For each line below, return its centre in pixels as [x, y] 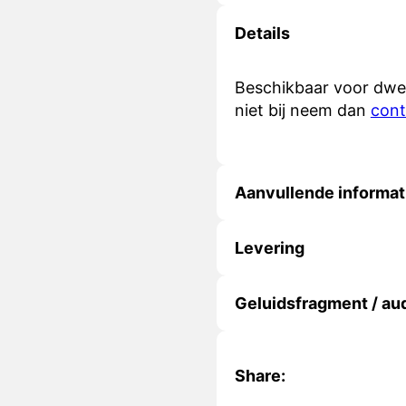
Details [262, 33]
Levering [269, 247]
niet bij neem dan [302, 111]
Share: [260, 376]
